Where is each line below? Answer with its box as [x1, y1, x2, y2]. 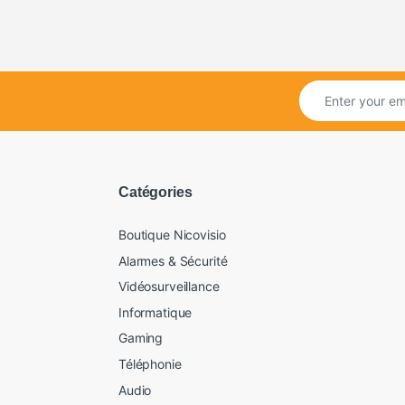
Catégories [118, 184, 193, 201]
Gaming [118, 330, 164, 346]
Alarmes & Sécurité [118, 252, 228, 268]
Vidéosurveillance [118, 278, 220, 295]
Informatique [118, 304, 193, 320]
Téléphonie [118, 355, 182, 372]
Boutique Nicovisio [118, 227, 226, 243]
